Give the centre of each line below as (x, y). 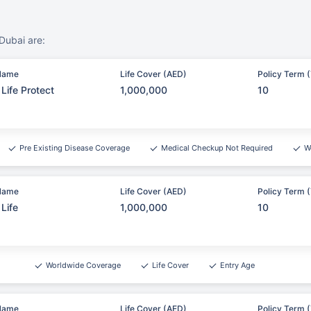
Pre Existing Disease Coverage (75, 148)
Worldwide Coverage (83, 265)
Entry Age (237, 265)
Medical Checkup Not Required (217, 148)
